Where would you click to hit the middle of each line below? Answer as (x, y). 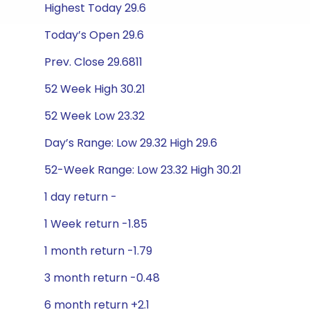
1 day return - (81, 197)
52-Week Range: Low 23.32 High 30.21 (143, 170)
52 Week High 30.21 (95, 89)
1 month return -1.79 (98, 251)
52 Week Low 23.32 (94, 116)
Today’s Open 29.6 (94, 35)
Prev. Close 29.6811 (93, 62)
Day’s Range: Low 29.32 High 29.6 (131, 143)
